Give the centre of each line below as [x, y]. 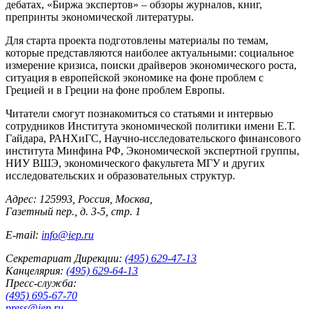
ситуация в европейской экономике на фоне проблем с [134, 77]
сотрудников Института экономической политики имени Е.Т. [150, 126]
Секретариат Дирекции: [64, 258]
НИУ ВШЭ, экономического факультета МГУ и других [135, 163]
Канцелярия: [34, 270]
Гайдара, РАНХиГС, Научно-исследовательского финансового [153, 138]
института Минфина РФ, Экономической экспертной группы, [152, 150]
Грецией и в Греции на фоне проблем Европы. [115, 90]
